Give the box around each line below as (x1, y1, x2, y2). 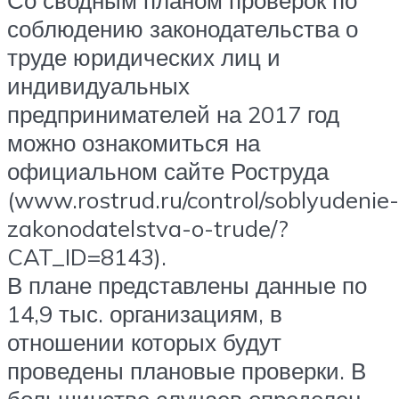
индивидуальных (7, 70, 190, 100)
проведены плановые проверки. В (7, 355, 366, 385)
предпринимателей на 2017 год (7, 99, 339, 128)
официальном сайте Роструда (7, 156, 329, 185)
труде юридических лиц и (7, 42, 281, 71)
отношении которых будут (7, 327, 281, 356)
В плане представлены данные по (7, 270, 367, 299)
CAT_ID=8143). (7, 241, 167, 271)
